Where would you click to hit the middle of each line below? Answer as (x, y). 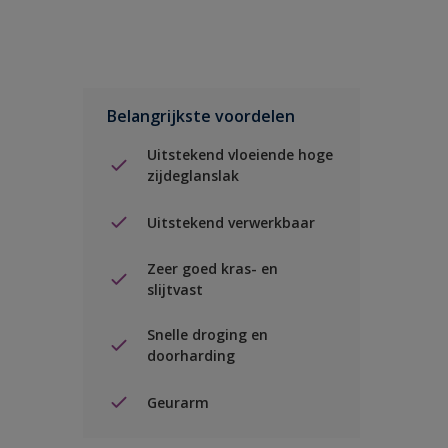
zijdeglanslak (193, 175)
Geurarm (178, 402)
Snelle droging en (207, 334)
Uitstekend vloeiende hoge (240, 154)
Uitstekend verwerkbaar (231, 222)
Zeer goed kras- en (212, 268)
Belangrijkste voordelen (201, 116)
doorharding (191, 355)
